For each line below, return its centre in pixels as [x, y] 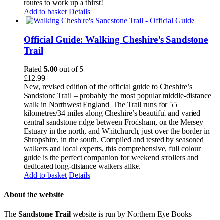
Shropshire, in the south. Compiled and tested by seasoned [114, 140]
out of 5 [70, 69]
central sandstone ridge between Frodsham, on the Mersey [113, 122]
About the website [34, 194]
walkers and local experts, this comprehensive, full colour [112, 149]
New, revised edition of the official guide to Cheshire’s [108, 87]
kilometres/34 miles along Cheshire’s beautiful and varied [112, 113]
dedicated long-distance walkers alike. [82, 166]
